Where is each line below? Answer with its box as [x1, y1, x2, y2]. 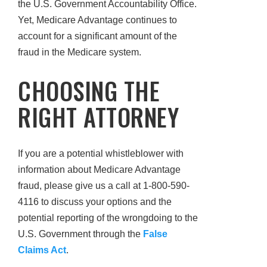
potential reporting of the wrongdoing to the [18, 212, 198, 223]
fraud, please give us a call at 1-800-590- [18, 180, 190, 191]
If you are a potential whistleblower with [18, 148, 184, 159]
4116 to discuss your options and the [18, 196, 172, 207]
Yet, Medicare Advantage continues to [18, 15, 177, 26]
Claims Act [18, 244, 66, 255]
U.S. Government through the [18, 228, 143, 239]
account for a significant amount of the [18, 31, 177, 42]
